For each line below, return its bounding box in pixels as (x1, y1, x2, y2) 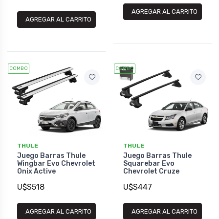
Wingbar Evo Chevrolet (17, 159, 95, 168)
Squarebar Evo (123, 159, 175, 168)
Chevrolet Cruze (123, 167, 179, 175)
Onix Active (17, 167, 56, 175)
